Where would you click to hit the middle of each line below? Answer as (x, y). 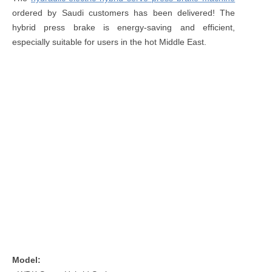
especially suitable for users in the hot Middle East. (109, 42)
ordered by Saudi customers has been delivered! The (124, 12)
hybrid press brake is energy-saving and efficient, (124, 27)
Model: (26, 260)
